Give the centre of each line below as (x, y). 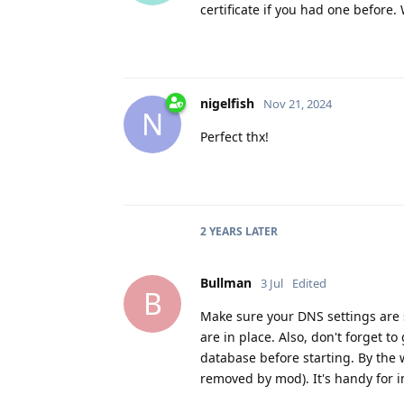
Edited (309, 283)
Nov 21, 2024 (298, 103)
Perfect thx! (234, 136)
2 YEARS (221, 231)
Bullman (226, 282)
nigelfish (227, 103)
